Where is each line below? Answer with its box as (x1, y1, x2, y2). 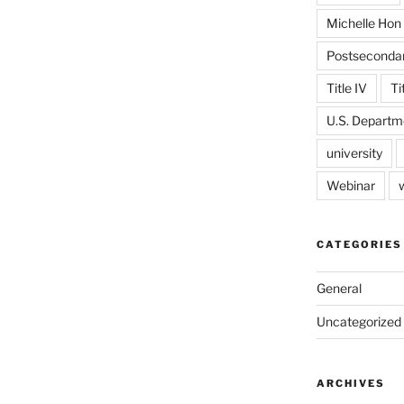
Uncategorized (316, 314, 401, 330)
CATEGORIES (316, 238, 402, 252)
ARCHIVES (316, 377, 385, 390)
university (326, 145, 382, 161)
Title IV (326, 80, 367, 96)
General (316, 280, 362, 297)
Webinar (326, 178, 375, 194)
